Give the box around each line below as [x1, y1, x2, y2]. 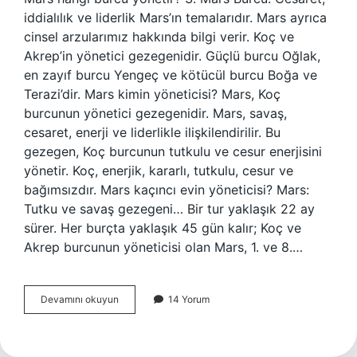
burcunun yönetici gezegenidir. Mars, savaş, [24, 105, 287, 121]
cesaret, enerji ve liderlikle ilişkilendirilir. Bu [24, 124, 280, 140]
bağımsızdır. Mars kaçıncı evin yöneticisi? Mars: [24, 182, 309, 198]
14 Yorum [168, 293, 210, 305]
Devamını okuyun [41, 293, 119, 305]
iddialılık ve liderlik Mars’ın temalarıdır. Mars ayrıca [24, 10, 327, 25]
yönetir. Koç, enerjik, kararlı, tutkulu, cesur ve [24, 163, 293, 178]
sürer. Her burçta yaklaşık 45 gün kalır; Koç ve [24, 220, 301, 236]
